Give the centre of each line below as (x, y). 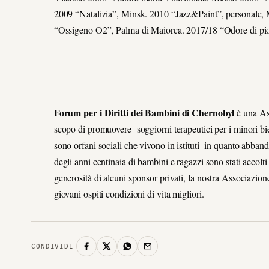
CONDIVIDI (53, 246)
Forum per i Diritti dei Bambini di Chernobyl (144, 113)
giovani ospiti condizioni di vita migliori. (129, 194)
